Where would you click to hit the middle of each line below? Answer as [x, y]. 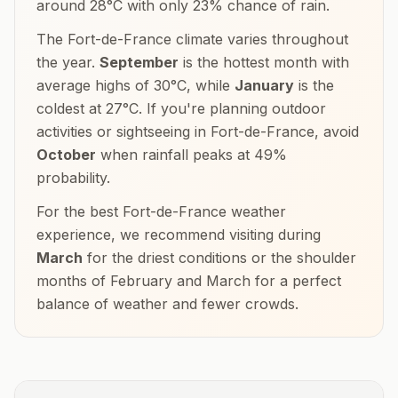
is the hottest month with [264, 62]
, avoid [337, 131]
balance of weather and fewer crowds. [167, 304]
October [66, 155]
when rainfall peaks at [175, 155]
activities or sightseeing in [123, 131]
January [264, 85]
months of [73, 281]
